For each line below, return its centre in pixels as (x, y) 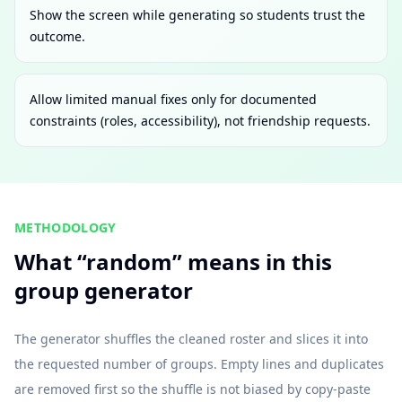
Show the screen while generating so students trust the (197, 15)
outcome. (57, 36)
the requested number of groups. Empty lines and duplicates (199, 364)
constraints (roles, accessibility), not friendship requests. (200, 121)
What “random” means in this (173, 262)
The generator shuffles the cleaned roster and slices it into (191, 339)
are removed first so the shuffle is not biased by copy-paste (192, 389)
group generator (104, 290)
